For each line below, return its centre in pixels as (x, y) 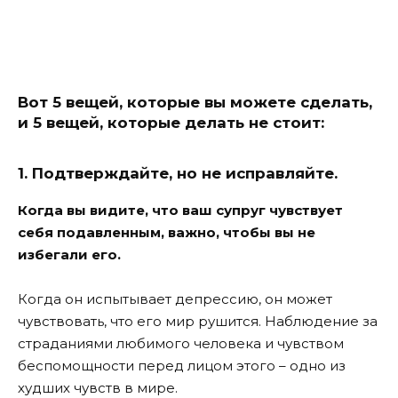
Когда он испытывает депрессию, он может (175, 299)
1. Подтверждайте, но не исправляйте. (178, 173)
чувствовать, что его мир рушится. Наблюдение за (198, 322)
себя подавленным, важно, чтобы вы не (167, 232)
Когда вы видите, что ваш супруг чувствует (180, 210)
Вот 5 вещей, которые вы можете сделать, (195, 103)
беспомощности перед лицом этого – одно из (182, 366)
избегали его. (69, 254)
